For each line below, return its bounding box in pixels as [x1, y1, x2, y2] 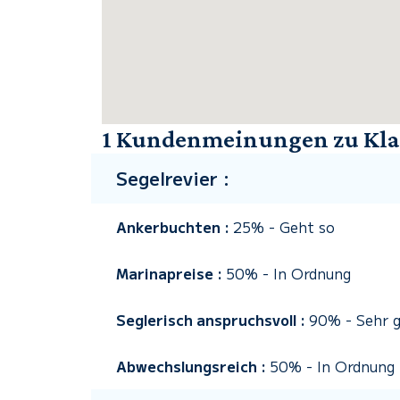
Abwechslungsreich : [116, 355, 270, 377]
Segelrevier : [116, 165, 229, 191]
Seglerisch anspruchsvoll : [116, 309, 309, 330]
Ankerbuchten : [116, 216, 233, 237]
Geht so [279, 216, 335, 237]
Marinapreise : [116, 262, 226, 284]
